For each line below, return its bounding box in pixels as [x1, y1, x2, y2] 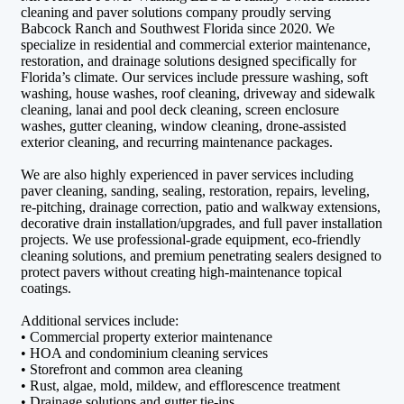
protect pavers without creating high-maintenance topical [21, 263, 342, 280]
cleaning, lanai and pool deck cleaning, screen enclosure [21, 101, 339, 117]
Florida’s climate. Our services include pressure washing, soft [21, 69, 368, 85]
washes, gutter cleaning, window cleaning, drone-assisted [21, 117, 346, 133]
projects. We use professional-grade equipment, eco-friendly [21, 231, 361, 247]
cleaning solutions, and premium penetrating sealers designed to [21, 247, 381, 263]
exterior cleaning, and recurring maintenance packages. [21, 133, 333, 150]
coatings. [21, 280, 71, 296]
